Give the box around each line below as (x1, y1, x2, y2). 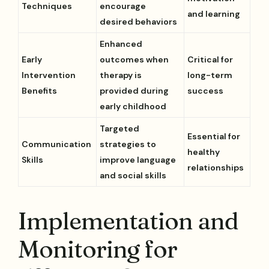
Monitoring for (18, 234, 178, 264)
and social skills (100, 170, 167, 181)
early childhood (100, 101, 167, 112)
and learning (187, 8, 241, 20)
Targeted (100, 123, 140, 134)
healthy (187, 147, 220, 158)
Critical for (187, 54, 234, 65)
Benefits (22, 85, 58, 97)
